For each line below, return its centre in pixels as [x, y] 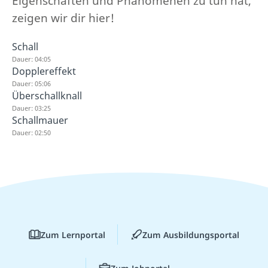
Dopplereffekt [44, 71]
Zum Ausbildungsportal [191, 234]
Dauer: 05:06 [31, 83]
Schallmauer [40, 120]
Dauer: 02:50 [31, 133]
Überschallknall [47, 96]
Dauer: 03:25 [31, 108]
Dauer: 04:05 [31, 59]
